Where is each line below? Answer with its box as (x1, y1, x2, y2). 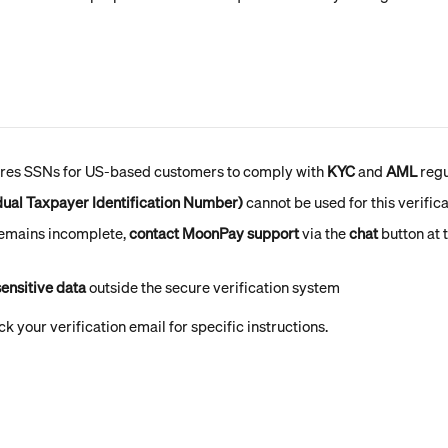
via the (299, 223, 349, 243)
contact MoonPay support (129, 223, 299, 243)
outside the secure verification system (86, 277, 340, 297)
